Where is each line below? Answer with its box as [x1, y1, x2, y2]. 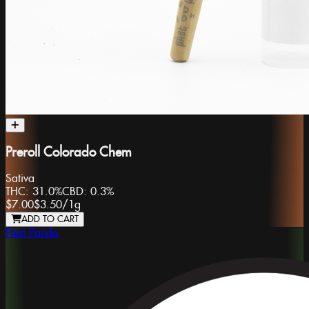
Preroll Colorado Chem [6, 145, 132, 160]
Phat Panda [6, 227, 59, 241]
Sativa [6, 172, 34, 186]
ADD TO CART [21, 214, 79, 226]
